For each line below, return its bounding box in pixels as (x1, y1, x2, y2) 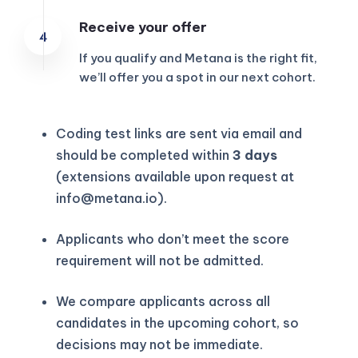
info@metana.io (56, 189, 157, 206)
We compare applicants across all (56, 292, 270, 309)
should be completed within (56, 146, 233, 163)
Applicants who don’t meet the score (56, 230, 289, 247)
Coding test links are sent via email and (56, 125, 302, 141)
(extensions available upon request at (56, 168, 294, 185)
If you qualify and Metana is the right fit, (79, 50, 317, 66)
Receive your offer (79, 18, 207, 36)
